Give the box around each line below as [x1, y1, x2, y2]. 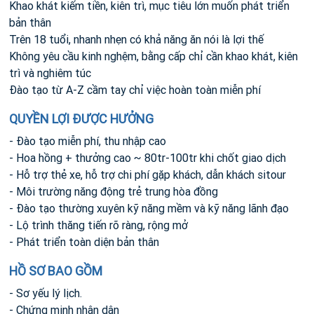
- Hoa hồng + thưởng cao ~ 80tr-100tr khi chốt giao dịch [9, 151, 286, 165]
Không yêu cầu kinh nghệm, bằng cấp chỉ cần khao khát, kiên [9, 49, 298, 63]
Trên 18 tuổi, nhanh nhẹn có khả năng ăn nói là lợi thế [9, 32, 264, 46]
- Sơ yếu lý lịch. [9, 286, 82, 300]
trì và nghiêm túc [9, 66, 91, 80]
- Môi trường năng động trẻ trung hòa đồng [9, 184, 218, 198]
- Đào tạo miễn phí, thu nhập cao [9, 134, 166, 148]
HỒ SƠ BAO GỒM [9, 263, 102, 279]
